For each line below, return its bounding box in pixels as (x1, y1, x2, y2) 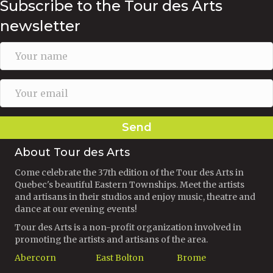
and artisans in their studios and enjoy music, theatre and (15, 191, 255, 203)
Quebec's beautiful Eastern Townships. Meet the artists (15, 179, 244, 191)
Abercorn (15, 252, 56, 264)
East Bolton (96, 252, 144, 264)
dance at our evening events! (15, 204, 137, 215)
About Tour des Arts (15, 146, 130, 160)
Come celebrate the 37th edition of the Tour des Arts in (15, 167, 244, 179)
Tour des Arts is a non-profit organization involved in (15, 222, 241, 233)
